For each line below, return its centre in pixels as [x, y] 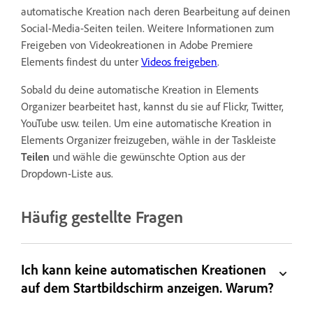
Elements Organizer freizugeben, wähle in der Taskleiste [148, 139]
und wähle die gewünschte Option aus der [147, 156]
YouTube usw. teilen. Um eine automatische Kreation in [146, 123]
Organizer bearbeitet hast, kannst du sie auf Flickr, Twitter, [152, 106]
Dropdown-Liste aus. [67, 173]
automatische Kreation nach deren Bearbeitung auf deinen [156, 11]
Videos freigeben [179, 61]
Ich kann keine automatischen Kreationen [144, 269]
